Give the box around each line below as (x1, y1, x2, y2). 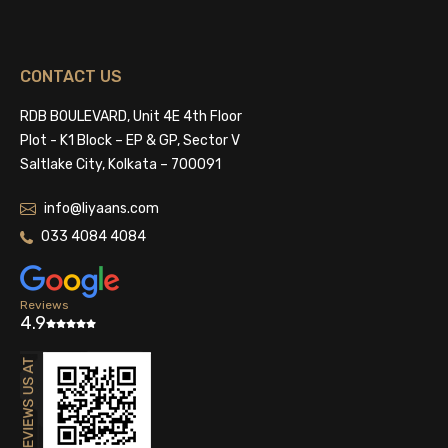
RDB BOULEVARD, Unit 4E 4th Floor (20, 108, 242, 125)
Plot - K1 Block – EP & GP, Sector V (20, 132, 240, 149)
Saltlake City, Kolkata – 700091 (20, 156, 221, 173)
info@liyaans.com (44, 200, 159, 217)
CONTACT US (20, 67, 122, 86)
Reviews (20, 298, 69, 312)
